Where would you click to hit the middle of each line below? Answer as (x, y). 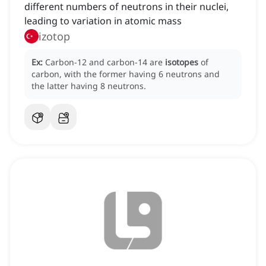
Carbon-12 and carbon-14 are (105, 62)
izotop (54, 37)
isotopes (182, 62)
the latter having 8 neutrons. (89, 86)
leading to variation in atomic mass (103, 21)
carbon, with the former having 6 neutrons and (126, 74)
